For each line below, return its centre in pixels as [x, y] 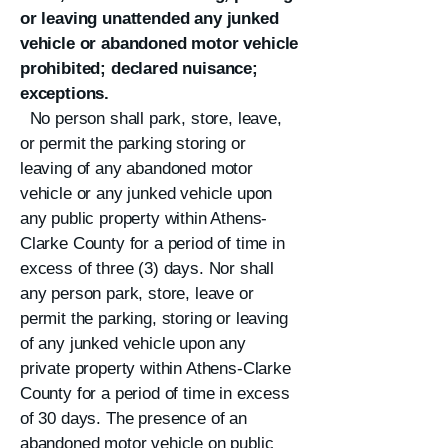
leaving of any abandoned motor [136, 168]
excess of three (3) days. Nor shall [147, 268]
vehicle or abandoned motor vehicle [159, 43]
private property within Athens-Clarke [155, 368]
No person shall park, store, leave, [151, 118]
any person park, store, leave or [137, 293]
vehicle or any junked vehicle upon [146, 193]
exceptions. [65, 93]
